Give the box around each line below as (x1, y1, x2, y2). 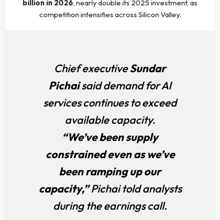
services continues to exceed (43, 96, 177, 110)
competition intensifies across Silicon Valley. (39, 10, 181, 20)
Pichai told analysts (90, 182, 182, 196)
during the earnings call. (53, 199, 167, 213)
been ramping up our (59, 165, 161, 179)
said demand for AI (80, 79, 171, 93)
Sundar (130, 61, 166, 76)
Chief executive (54, 61, 130, 76)
